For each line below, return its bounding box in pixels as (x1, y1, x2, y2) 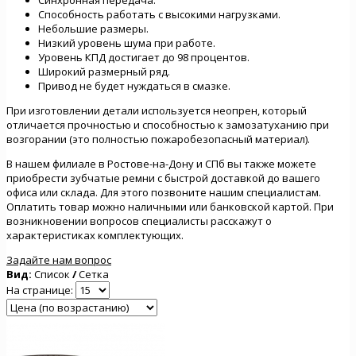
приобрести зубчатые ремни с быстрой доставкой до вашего (6, 170, 320, 185)
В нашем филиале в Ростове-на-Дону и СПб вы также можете (6, 156, 316, 171)
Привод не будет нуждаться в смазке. (38, 78, 230, 93)
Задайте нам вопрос (6, 252, 111, 267)
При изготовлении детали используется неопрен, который (6, 103, 307, 118)
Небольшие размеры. (38, 21, 149, 36)
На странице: (6, 282, 75, 297)
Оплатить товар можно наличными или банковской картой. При (6, 199, 334, 214)
